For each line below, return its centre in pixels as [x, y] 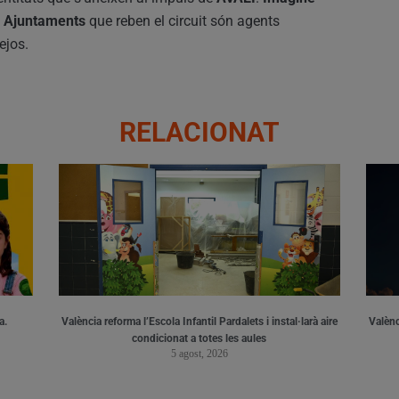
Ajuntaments [45, 20]
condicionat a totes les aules [199, 338]
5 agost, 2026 [199, 353]
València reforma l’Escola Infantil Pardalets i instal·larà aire [199, 321]
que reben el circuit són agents [183, 20]
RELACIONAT [199, 132]
